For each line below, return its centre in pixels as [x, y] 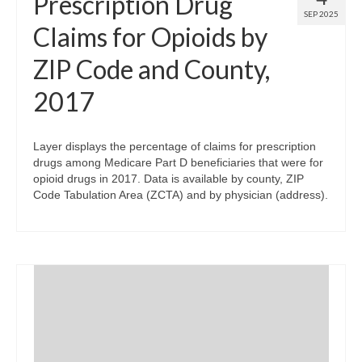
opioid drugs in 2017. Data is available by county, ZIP [168, 178]
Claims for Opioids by [150, 36]
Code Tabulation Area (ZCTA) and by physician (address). [181, 194]
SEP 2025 [321, 13]
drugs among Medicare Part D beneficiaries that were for [178, 162]
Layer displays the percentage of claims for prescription [175, 146]
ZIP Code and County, [152, 69]
